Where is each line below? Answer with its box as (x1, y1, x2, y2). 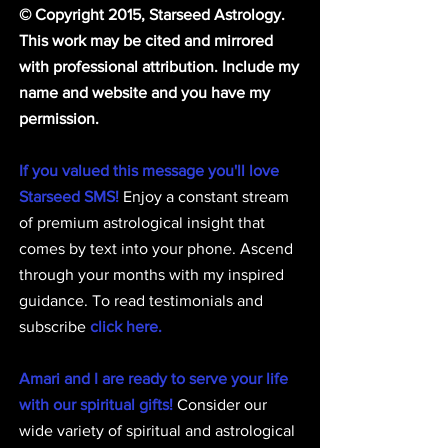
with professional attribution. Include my (19, 58, 303, 76)
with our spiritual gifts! (19, 396, 173, 414)
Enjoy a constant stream (119, 188, 293, 206)
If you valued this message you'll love (19, 162, 283, 180)
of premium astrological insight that (19, 214, 269, 232)
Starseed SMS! (19, 188, 119, 206)
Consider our (173, 396, 271, 414)
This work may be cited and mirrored (19, 32, 277, 50)
